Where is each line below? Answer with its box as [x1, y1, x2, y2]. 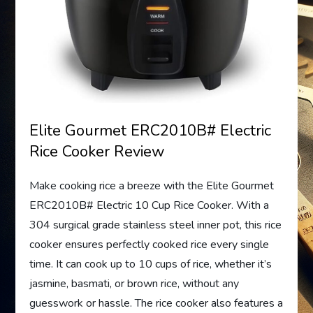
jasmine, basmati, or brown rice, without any [29, 276, 240, 292]
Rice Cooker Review [29, 141, 166, 163]
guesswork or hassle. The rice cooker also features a [29, 296, 284, 312]
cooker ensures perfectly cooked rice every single [29, 237, 270, 253]
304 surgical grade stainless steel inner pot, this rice [29, 217, 282, 233]
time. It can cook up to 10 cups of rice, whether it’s [29, 256, 272, 272]
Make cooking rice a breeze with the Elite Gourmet [29, 178, 275, 194]
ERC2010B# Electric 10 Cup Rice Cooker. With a [29, 198, 270, 214]
